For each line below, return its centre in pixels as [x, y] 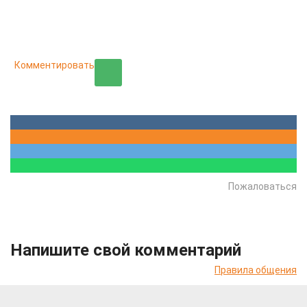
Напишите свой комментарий [126, 250]
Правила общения [256, 270]
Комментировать [54, 65]
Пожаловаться [262, 186]
